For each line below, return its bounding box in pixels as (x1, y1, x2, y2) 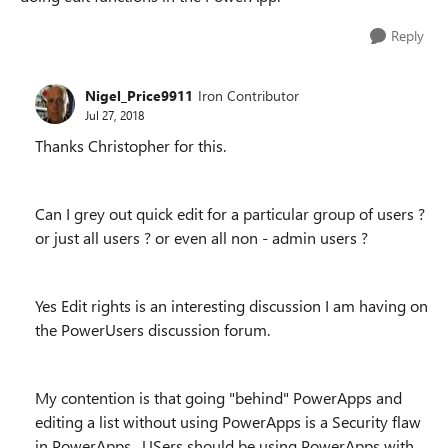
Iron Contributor (198, 85, 299, 105)
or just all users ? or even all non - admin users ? (35, 227, 368, 248)
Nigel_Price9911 (85, 85, 193, 105)
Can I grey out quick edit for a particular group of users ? (35, 203, 425, 224)
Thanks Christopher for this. (35, 135, 226, 156)
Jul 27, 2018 (85, 106, 144, 123)
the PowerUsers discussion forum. (35, 319, 270, 340)
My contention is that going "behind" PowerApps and (35, 387, 402, 408)
